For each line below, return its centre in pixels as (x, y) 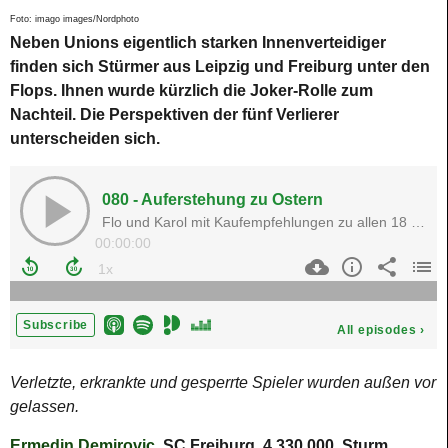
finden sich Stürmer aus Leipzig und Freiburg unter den (220, 67)
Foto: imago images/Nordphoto (74, 19)
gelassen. (44, 407)
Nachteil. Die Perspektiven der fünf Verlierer (174, 115)
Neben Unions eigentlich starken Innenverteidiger (198, 43)
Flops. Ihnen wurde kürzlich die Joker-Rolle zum (191, 91)
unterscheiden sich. (85, 139)
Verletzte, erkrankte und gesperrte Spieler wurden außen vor (223, 383)
